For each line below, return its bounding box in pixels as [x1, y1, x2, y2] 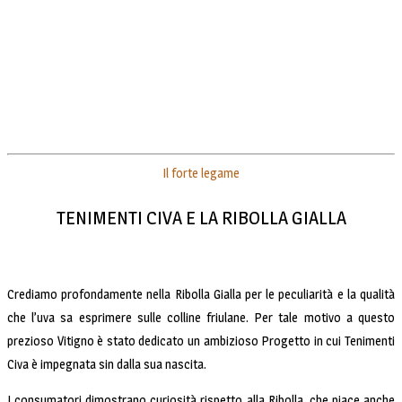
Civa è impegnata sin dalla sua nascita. [7, 355, 206, 371]
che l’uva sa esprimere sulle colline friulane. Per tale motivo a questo [7, 309, 395, 325]
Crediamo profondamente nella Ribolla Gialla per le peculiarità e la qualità [7, 285, 395, 301]
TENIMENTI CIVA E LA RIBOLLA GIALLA [56, 206, 346, 230]
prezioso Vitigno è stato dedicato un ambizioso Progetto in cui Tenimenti [7, 332, 395, 348]
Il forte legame [162, 165, 240, 180]
